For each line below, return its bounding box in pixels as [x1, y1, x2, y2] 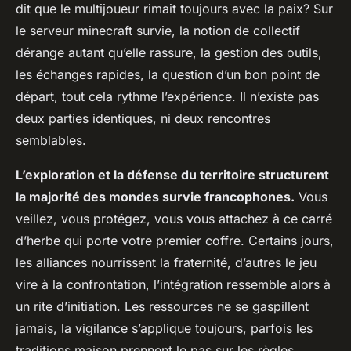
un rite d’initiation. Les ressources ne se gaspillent [16, 299, 309, 315]
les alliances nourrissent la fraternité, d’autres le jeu [16, 255, 317, 271]
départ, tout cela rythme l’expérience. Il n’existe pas [16, 89, 319, 105]
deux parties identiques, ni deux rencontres [16, 110, 270, 127]
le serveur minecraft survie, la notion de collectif [16, 23, 300, 39]
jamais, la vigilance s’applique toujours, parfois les [16, 320, 313, 337]
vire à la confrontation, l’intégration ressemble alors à [16, 277, 331, 293]
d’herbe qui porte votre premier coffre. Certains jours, [16, 233, 334, 249]
